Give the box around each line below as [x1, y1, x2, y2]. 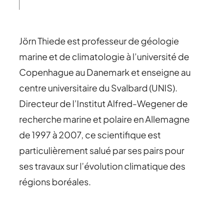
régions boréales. [19, 175, 91, 187]
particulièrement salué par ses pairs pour [19, 144, 185, 156]
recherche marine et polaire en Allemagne [19, 113, 190, 125]
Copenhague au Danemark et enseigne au [19, 66, 191, 78]
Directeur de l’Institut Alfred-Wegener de [19, 97, 188, 109]
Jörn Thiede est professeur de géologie [19, 35, 179, 46]
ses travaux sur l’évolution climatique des [19, 160, 186, 172]
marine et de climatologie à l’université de [19, 50, 190, 62]
